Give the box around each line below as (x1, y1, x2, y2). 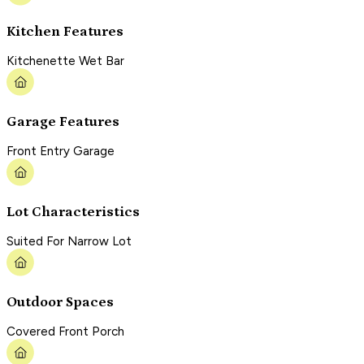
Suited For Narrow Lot (6, 234, 132, 249)
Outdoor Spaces (6, 293, 114, 310)
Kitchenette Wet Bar (6, 54, 124, 69)
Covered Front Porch (6, 324, 124, 340)
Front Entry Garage (6, 144, 115, 159)
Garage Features (6, 113, 119, 130)
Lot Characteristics (6, 203, 140, 220)
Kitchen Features (6, 23, 123, 40)
